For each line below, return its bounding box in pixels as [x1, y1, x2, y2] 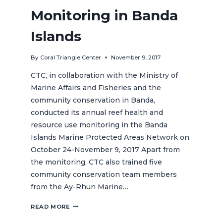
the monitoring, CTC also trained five [31, 157, 163, 166]
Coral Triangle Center [40, 54, 101, 61]
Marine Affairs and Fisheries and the [31, 83, 162, 92]
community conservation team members [31, 169, 177, 179]
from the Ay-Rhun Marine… [31, 182, 129, 191]
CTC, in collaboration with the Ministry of [31, 70, 178, 80]
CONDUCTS [69, 211, 108, 218]
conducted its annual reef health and [31, 108, 164, 117]
